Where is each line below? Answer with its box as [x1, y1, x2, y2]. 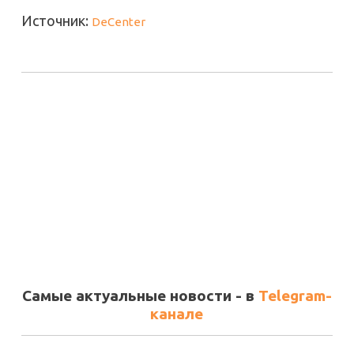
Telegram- [258, 287, 332, 305]
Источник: [21, 12, 92, 28]
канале [150, 305, 204, 323]
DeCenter [91, 14, 145, 28]
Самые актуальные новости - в [21, 287, 258, 305]
